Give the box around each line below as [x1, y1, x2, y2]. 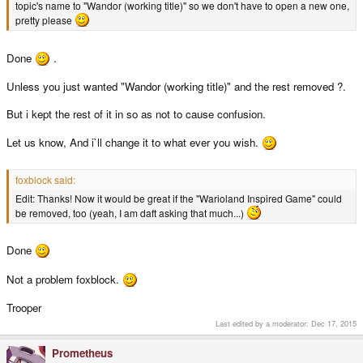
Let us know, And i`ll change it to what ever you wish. [6, 135, 262, 151]
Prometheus [52, 345, 113, 361]
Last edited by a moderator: [216, 318, 311, 330]
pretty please [15, 13, 75, 28]
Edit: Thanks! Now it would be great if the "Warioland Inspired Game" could [15, 190, 342, 205]
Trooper [6, 300, 41, 316]
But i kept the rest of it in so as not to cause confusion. [6, 106, 266, 122]
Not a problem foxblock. [6, 271, 122, 288]
